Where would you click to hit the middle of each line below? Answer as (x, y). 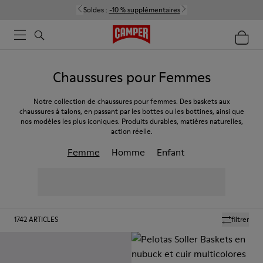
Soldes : (96, 10)
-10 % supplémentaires (144, 10)
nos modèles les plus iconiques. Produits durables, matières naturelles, (131, 121)
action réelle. (131, 131)
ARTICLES (43, 219)
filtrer (240, 219)
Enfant (170, 152)
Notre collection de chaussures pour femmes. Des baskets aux (131, 101)
